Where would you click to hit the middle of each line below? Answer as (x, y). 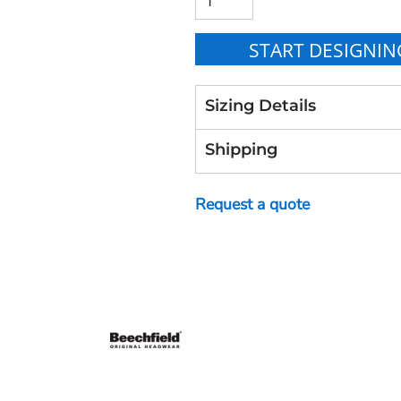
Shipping (241, 149)
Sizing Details (260, 105)
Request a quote (252, 204)
